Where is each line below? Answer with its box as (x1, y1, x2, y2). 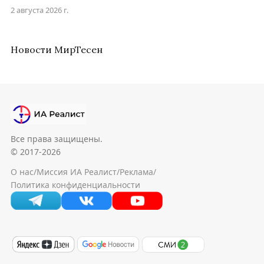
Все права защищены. (11, 133, 103, 145)
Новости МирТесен (11, 44, 103, 56)
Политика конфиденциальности (11, 179, 140, 191)
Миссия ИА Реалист (37, 166, 117, 178)
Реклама (120, 166, 153, 178)
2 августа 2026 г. (11, 5, 68, 16)
